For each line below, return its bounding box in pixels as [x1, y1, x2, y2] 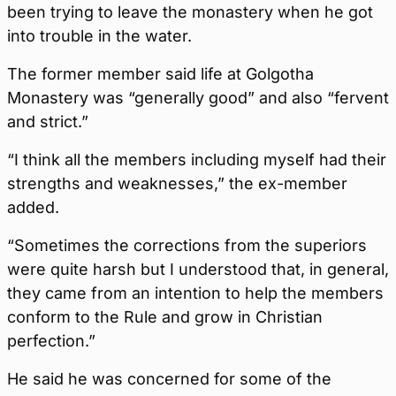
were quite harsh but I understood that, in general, [7, 260, 389, 279]
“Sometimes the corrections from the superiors [7, 236, 367, 255]
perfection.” [7, 331, 95, 351]
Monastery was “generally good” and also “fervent [7, 88, 389, 108]
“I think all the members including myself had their [7, 150, 386, 170]
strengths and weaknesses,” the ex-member [7, 174, 347, 194]
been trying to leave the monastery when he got [7, 3, 373, 22]
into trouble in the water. [7, 27, 192, 46]
